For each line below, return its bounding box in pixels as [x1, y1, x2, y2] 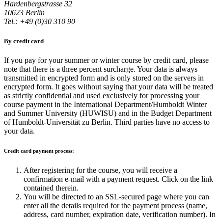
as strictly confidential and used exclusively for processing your [4, 91, 199, 100]
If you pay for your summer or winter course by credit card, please [4, 55, 209, 64]
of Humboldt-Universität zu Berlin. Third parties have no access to [4, 117, 210, 126]
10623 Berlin [4, 8, 45, 17]
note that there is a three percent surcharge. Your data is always [4, 64, 197, 73]
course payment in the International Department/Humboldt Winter [4, 100, 207, 109]
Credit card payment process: [4, 147, 74, 154]
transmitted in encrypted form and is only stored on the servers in [4, 73, 204, 82]
